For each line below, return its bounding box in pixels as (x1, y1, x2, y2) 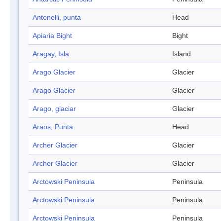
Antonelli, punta (33, 13, 81, 22)
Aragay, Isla (33, 50, 69, 58)
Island (172, 50, 191, 58)
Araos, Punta (33, 123, 73, 131)
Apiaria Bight (33, 32, 72, 40)
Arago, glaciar (33, 105, 76, 113)
